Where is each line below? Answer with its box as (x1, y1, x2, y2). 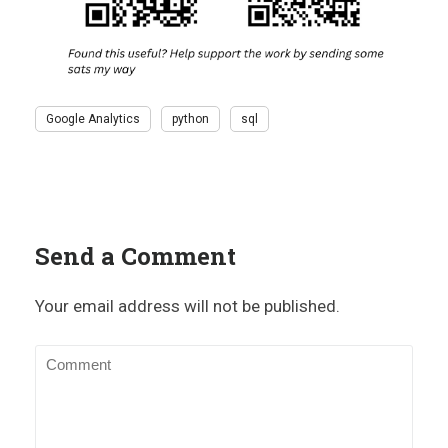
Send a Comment (35, 239, 236, 272)
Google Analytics (46, 111, 140, 126)
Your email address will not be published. (35, 295, 340, 316)
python (172, 111, 209, 126)
